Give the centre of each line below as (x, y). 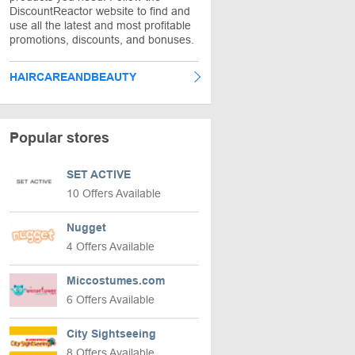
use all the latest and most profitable (100, 25)
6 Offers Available (111, 300)
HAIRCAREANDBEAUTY (73, 77)
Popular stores (59, 138)
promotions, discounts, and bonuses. (102, 40)
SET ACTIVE (99, 174)
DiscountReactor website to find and (100, 11)
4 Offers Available (111, 246)
